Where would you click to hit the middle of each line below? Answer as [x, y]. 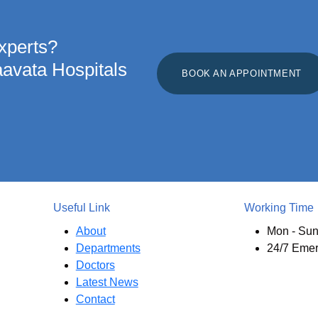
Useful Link [81, 208]
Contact [95, 300]
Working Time [279, 208]
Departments [108, 248]
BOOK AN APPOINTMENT [242, 73]
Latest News [107, 283]
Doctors [95, 265]
